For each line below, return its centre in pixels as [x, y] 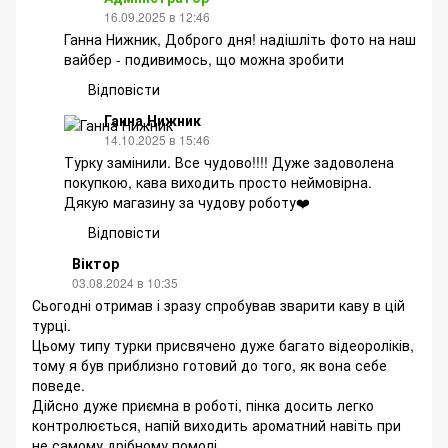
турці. [51, 324]
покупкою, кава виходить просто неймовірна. [218, 181]
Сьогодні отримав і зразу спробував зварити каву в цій [218, 304]
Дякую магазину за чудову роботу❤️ [187, 201]
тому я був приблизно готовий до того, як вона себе [209, 364]
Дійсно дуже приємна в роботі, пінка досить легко [203, 404]
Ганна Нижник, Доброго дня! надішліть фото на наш [240, 38]
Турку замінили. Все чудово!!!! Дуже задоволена [229, 161]
